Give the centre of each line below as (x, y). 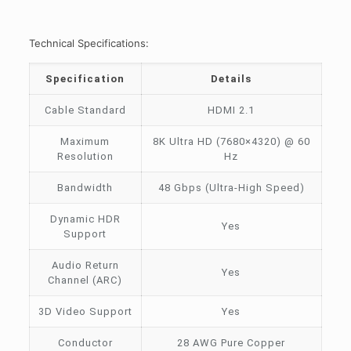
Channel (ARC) (85, 280)
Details (232, 78)
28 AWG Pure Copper (232, 342)
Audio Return (85, 265)
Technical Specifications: (89, 43)
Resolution (85, 156)
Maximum (85, 141)
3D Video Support (85, 311)
